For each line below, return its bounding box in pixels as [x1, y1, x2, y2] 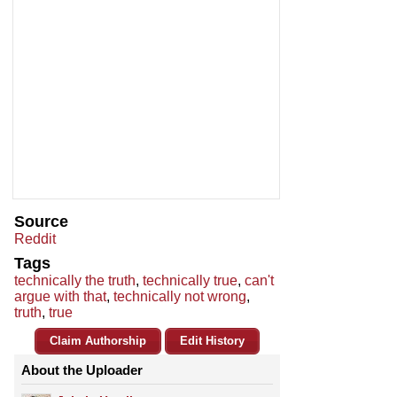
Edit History [180, 334, 245, 348]
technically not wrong [113, 289, 246, 305]
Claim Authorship [50, 334, 146, 348]
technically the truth [14, 273, 136, 289]
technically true [143, 273, 237, 289]
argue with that [14, 289, 106, 305]
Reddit [14, 231, 56, 247]
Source [14, 213, 68, 231]
